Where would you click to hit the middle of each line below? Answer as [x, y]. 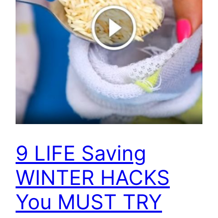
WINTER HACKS [93, 178]
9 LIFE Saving [81, 153]
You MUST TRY [89, 202]
